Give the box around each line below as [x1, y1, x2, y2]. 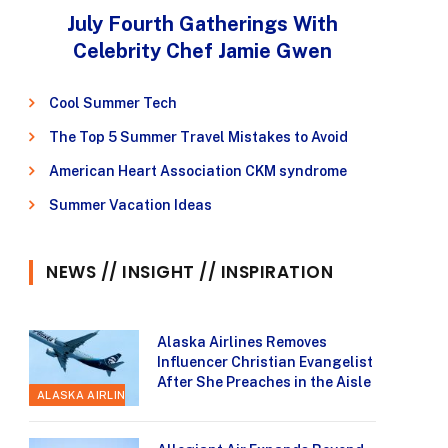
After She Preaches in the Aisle [157, 374, 371, 391]
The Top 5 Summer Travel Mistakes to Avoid [49, 129, 348, 146]
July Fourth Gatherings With [67, 12, 338, 37]
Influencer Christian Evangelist [157, 354, 373, 371]
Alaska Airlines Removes [157, 334, 327, 351]
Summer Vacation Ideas [49, 197, 212, 214]
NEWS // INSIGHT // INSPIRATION [46, 260, 334, 285]
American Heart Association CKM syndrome [49, 163, 347, 180]
